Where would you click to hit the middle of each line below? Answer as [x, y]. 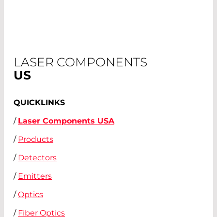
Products [36, 139]
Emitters [35, 176]
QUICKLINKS [39, 102]
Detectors [37, 157]
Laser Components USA [66, 121]
